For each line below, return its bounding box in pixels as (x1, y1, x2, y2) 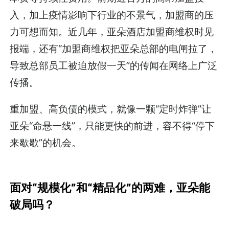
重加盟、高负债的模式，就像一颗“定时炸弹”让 (10, 102, 212, 115)
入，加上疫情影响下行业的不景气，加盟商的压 (10, 8, 214, 21)
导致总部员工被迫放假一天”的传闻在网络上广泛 (10, 59, 218, 72)
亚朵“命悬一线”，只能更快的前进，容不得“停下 (10, 119, 215, 132)
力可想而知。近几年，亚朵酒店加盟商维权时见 (10, 25, 214, 38)
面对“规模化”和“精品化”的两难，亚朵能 (10, 180, 211, 194)
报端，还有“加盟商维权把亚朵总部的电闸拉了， (10, 42, 218, 55)
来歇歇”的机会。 (10, 136, 82, 149)
